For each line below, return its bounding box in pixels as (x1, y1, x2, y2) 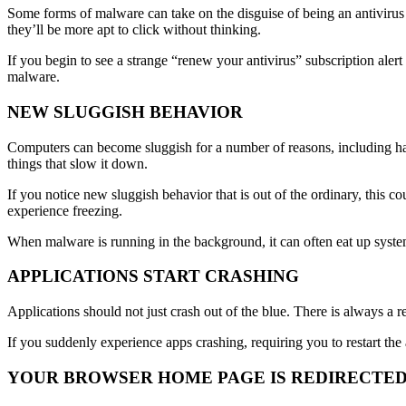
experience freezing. (7, 202, 122, 218)
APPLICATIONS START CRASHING (7, 266, 299, 286)
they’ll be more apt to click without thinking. (7, 22, 261, 38)
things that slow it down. (7, 155, 148, 171)
